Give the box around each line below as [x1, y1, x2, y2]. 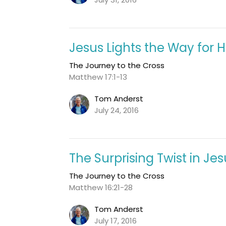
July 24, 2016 [94, 104, 139, 116]
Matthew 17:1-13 [69, 71, 128, 82]
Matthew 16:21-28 [69, 182, 133, 193]
